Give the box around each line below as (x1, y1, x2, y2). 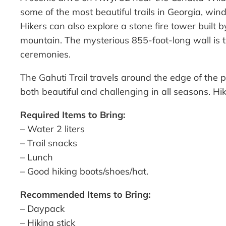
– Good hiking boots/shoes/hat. (20, 165, 148, 178)
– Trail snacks (20, 137, 77, 149)
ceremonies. (20, 48, 71, 61)
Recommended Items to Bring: (20, 189, 150, 201)
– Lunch (20, 151, 53, 163)
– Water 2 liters (20, 123, 85, 135)
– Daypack (20, 203, 65, 215)
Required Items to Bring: (20, 109, 125, 121)
